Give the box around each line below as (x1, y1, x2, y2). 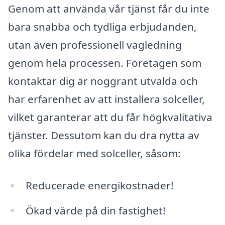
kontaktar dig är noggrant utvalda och (8, 73, 198, 88)
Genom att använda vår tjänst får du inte (8, 1, 209, 16)
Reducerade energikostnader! (25, 178, 174, 192)
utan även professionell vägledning (8, 37, 182, 52)
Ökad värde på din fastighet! (25, 203, 166, 217)
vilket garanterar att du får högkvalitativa (8, 109, 212, 124)
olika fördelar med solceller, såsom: (8, 146, 181, 160)
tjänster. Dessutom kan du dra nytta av (8, 128, 199, 142)
